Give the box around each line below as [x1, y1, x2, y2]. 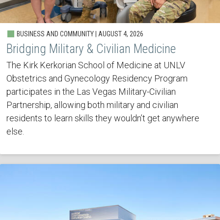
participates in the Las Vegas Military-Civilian [6, 86, 176, 97]
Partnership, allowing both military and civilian [6, 100, 178, 110]
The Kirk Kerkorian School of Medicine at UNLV [6, 60, 185, 71]
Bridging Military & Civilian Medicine [6, 42, 176, 56]
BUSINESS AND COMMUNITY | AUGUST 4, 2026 [15, 30, 143, 38]
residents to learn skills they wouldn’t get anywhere [6, 113, 199, 124]
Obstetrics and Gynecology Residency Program [6, 73, 188, 84]
